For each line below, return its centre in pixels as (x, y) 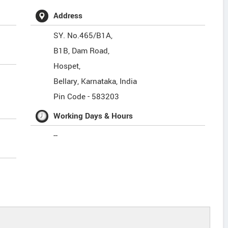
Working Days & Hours (93, 116)
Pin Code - (73, 97)
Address (68, 16)
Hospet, (67, 66)
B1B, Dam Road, (82, 51)
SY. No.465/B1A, (83, 36)
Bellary (66, 81)
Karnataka (99, 81)
